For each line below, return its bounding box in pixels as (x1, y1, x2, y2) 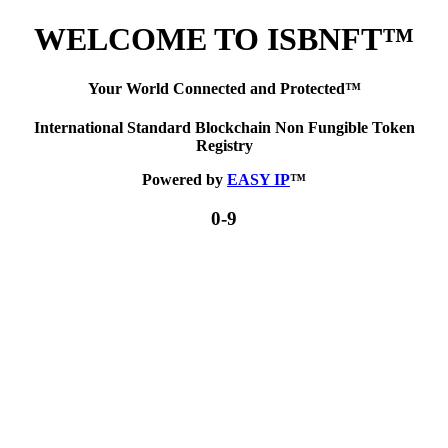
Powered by (142, 171, 227, 189)
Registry (195, 137, 253, 155)
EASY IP (227, 171, 290, 189)
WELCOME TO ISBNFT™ (34, 21, 414, 58)
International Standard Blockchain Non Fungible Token (33, 119, 415, 137)
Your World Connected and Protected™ (87, 79, 361, 97)
